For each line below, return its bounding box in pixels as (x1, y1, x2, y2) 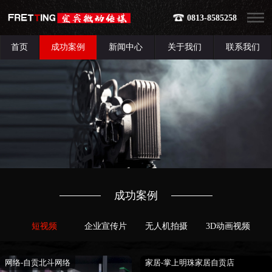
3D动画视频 (205, 221, 250, 231)
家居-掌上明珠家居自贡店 (144, 258, 234, 267)
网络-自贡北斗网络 (5, 258, 70, 267)
